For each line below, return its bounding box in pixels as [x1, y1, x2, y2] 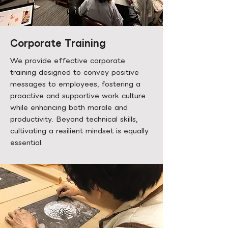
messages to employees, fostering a [10, 78, 140, 90]
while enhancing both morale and [10, 101, 128, 113]
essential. [10, 136, 43, 148]
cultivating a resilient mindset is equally [10, 125, 149, 136]
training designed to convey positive [10, 66, 139, 78]
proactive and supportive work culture [10, 90, 146, 101]
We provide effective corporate [10, 54, 125, 66]
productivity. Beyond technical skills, [10, 113, 137, 125]
